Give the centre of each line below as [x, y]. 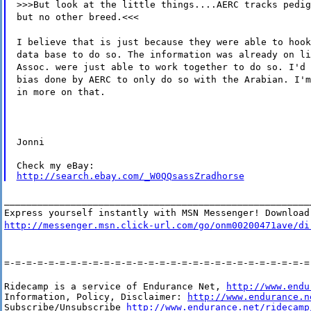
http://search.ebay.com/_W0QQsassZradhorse [130, 176]
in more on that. [61, 92]
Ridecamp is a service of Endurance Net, [115, 287]
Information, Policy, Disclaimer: [96, 297]
